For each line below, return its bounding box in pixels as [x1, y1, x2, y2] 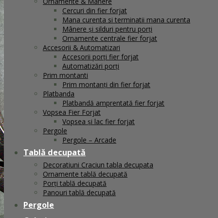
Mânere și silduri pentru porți [62, 24, 152, 34]
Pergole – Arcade [62, 135, 116, 145]
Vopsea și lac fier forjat [62, 116, 135, 126]
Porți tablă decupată [43, 178, 107, 188]
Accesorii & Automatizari [43, 42, 120, 52]
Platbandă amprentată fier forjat [62, 98, 164, 108]
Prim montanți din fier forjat [62, 79, 150, 89]
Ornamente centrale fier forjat [62, 33, 157, 43]
